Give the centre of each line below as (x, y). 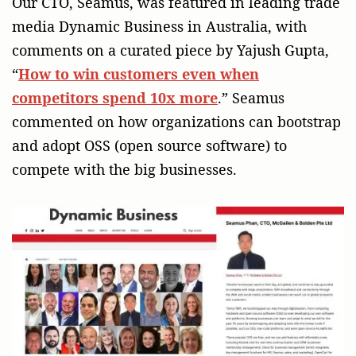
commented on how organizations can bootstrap (176, 122)
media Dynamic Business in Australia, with (159, 27)
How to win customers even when (139, 74)
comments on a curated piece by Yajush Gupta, (170, 50)
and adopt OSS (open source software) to (149, 146)
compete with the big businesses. (124, 170)
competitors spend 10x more (115, 98)
